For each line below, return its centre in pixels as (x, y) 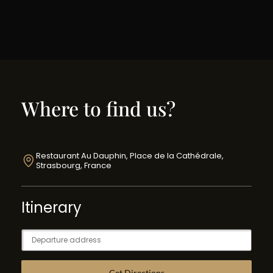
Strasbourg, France (74, 165)
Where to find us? (98, 108)
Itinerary (51, 207)
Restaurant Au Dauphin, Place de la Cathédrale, (130, 156)
